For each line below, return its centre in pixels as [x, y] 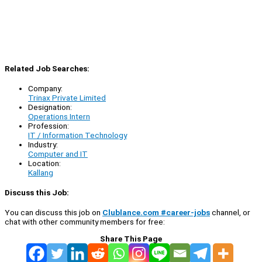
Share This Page [131, 239]
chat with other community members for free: [85, 222]
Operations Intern [59, 116]
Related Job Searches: [47, 68]
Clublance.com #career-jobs [156, 213]
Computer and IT [58, 154]
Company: [45, 88]
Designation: [50, 107]
